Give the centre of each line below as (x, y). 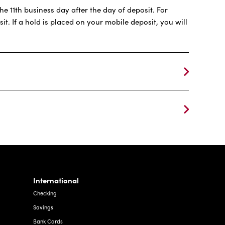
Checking (45, 193)
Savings (43, 207)
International (56, 180)
